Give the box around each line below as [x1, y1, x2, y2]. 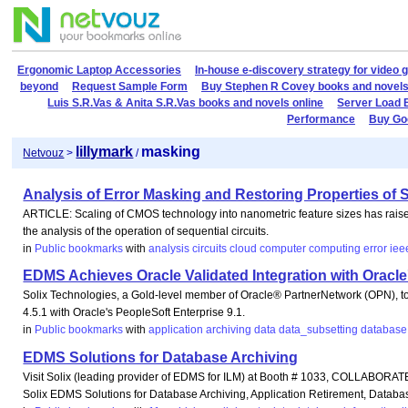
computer [260, 241, 307, 255]
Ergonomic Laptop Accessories [16, 64, 181, 76]
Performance [286, 113, 355, 126]
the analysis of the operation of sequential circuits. [23, 224, 270, 238]
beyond [19, 80, 58, 93]
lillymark [76, 144, 134, 160]
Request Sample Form [71, 80, 188, 93]
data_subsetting [279, 323, 359, 337]
